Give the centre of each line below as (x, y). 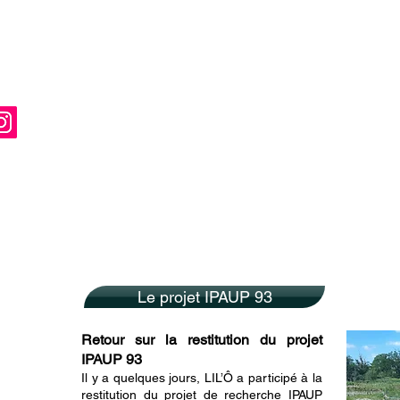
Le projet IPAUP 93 (204, 297)
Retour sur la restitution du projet (202, 340)
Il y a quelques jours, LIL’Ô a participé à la (202, 378)
